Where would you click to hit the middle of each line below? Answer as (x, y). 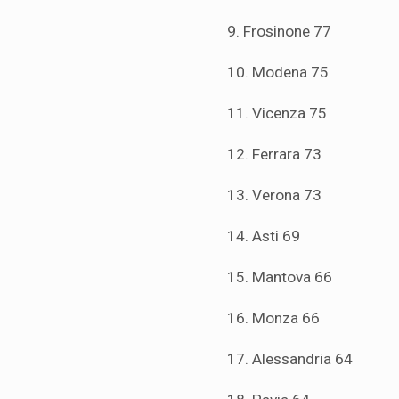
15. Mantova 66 (280, 277)
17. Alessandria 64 (290, 359)
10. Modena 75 (278, 73)
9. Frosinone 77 (279, 32)
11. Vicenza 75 (277, 114)
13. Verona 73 (274, 195)
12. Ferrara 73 (274, 155)
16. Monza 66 (273, 318)
